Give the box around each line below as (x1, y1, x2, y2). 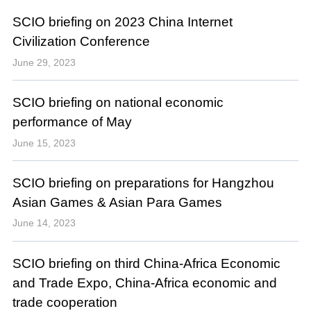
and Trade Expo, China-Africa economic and (12, 276, 277, 291)
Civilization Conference (12, 34, 150, 49)
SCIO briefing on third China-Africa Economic (12, 256, 280, 271)
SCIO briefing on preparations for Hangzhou (12, 176, 274, 191)
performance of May (12, 115, 132, 130)
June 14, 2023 (12, 217, 76, 229)
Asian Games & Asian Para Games (12, 195, 222, 210)
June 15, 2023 (12, 137, 76, 149)
